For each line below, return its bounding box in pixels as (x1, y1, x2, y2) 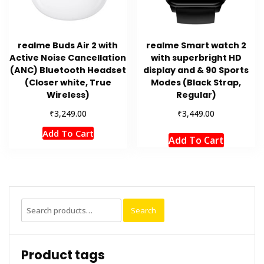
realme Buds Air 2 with (18, 39, 118, 52)
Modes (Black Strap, (151, 77, 242, 89)
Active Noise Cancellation (9, 52, 127, 64)
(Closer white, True (24, 77, 111, 89)
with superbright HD (150, 52, 242, 64)
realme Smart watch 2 (146, 39, 246, 52)
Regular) (176, 89, 216, 101)
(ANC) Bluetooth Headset (9, 64, 126, 77)
